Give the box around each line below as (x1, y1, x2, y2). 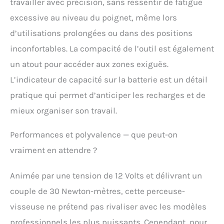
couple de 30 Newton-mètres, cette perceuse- (10, 185, 185, 196)
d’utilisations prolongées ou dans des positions (10, 27, 192, 38)
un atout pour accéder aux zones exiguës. (10, 58, 168, 69)
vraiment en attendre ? (10, 144, 97, 155)
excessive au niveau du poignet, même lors (10, 12, 177, 22)
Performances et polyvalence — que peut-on (10, 129, 177, 139)
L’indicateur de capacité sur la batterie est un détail (10, 74, 207, 84)
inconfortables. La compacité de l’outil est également (10, 43, 214, 53)
